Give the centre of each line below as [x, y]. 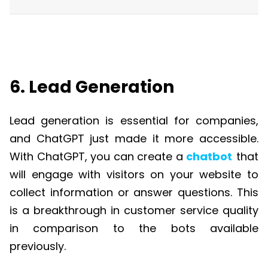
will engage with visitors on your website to [134, 174]
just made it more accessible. [171, 138]
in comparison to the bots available [134, 228]
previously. [38, 246]
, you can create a [135, 156]
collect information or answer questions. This [134, 192]
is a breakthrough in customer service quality [134, 210]
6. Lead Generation [92, 87]
